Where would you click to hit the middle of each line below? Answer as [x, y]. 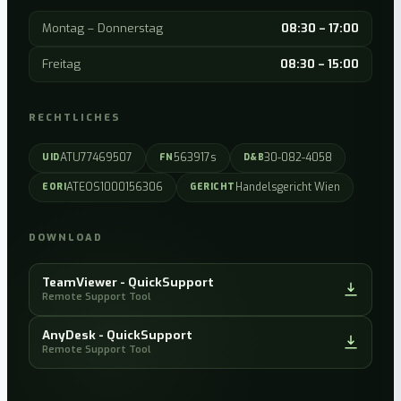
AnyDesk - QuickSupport [117, 334]
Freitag [61, 64]
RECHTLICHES [74, 117]
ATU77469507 [96, 157]
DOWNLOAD [66, 237]
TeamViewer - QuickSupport [128, 282]
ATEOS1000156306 [115, 187]
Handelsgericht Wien [287, 187]
